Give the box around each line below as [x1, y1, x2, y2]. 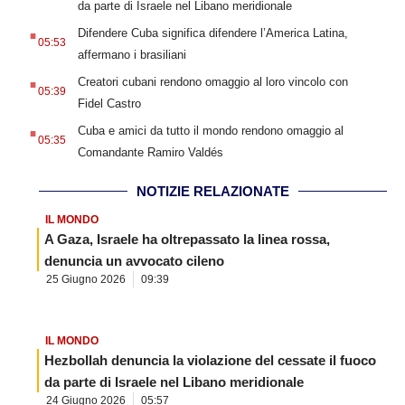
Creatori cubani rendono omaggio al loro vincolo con [77, 75, 348, 89]
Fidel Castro [77, 97, 141, 111]
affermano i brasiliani [77, 48, 186, 62]
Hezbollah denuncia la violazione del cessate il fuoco [44, 353, 376, 369]
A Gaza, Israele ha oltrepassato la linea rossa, [44, 231, 330, 248]
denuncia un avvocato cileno [44, 253, 224, 269]
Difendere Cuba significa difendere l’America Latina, [77, 26, 348, 41]
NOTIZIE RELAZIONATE [137, 184, 289, 200]
